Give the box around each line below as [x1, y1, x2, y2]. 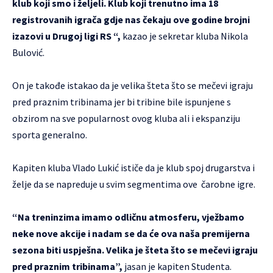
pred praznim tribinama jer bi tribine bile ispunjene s [12, 96, 231, 108]
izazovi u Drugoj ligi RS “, [12, 30, 121, 42]
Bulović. [12, 46, 44, 58]
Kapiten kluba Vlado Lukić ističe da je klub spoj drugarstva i [12, 161, 255, 174]
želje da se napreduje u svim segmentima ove [12, 178, 197, 190]
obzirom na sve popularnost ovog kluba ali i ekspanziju [12, 112, 240, 124]
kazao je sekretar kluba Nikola [121, 30, 248, 42]
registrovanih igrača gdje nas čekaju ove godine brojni [12, 13, 250, 26]
